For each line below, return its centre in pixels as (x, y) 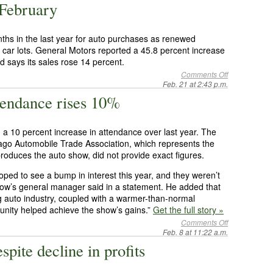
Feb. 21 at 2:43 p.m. (195, 84)
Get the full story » (188, 210)
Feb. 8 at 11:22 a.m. (195, 232)
